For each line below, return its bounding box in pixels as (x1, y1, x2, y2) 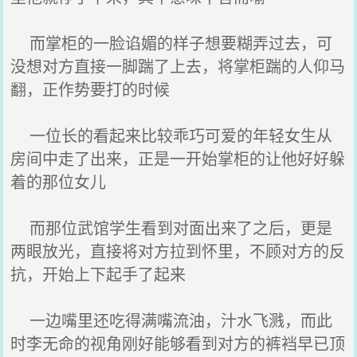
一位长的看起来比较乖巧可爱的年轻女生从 (10, 124, 333, 147)
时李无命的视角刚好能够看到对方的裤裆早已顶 (10, 331, 346, 355)
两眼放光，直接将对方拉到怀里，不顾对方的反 (10, 239, 346, 262)
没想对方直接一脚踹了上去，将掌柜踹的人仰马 (10, 54, 346, 77)
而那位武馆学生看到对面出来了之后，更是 (10, 216, 333, 239)
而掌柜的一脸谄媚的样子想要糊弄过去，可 (10, 31, 333, 54)
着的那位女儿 (10, 170, 107, 193)
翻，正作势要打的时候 (10, 77, 171, 100)
